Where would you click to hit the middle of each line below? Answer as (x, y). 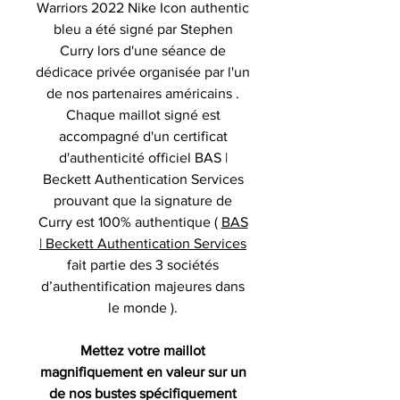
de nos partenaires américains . (143, 93)
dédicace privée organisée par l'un (143, 71)
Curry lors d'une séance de (143, 50)
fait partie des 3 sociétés (143, 264)
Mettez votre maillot (143, 350)
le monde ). (143, 307)
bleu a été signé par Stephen (143, 29)
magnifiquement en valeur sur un (143, 371)
